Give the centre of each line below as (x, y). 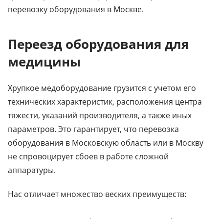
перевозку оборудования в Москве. (76, 9)
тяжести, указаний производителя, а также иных (100, 115)
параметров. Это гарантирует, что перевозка (93, 129)
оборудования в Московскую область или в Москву (106, 142)
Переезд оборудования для (98, 44)
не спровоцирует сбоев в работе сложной (88, 156)
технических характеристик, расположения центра (105, 101)
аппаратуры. (32, 170)
